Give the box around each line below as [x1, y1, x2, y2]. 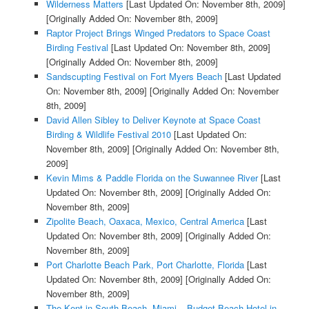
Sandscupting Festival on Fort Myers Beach [46, 70, 222, 83]
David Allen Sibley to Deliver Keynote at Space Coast [46, 113, 261, 127]
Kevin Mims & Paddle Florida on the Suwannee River [46, 171, 258, 185]
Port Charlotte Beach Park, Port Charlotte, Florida [46, 258, 244, 272]
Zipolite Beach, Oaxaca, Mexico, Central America [46, 215, 244, 228]
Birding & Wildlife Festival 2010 [46, 128, 171, 141]
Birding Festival [46, 41, 108, 54]
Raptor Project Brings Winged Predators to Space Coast [46, 26, 270, 40]
